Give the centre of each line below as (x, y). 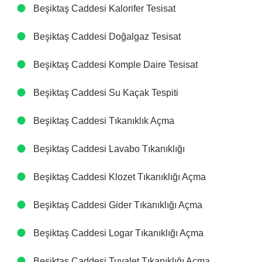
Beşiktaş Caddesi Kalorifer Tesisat (103, 8)
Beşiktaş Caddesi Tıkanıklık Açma (103, 121)
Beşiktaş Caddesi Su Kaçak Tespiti (105, 93)
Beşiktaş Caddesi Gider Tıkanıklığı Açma (117, 205)
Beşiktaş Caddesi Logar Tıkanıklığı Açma (117, 233)
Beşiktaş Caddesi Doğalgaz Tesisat (106, 37)
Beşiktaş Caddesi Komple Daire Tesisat (114, 65)
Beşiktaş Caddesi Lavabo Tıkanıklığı (108, 149)
